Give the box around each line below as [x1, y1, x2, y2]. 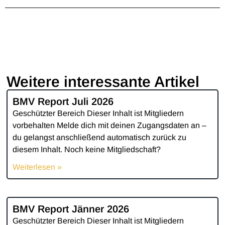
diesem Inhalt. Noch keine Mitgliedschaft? [13, 145, 161, 154]
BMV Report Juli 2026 [13, 96, 114, 107]
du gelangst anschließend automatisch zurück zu [13, 133, 187, 142]
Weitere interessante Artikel [7, 73, 200, 90]
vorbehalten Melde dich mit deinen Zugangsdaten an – [13, 121, 207, 130]
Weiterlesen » [13, 163, 62, 172]
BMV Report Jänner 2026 [13, 203, 130, 215]
